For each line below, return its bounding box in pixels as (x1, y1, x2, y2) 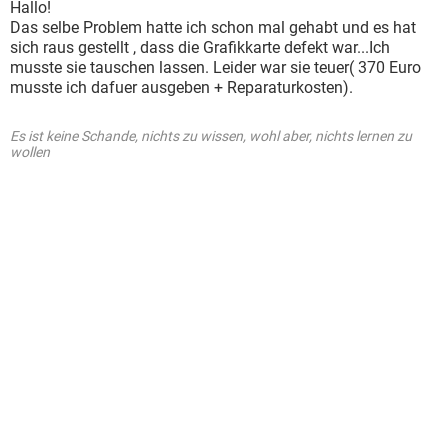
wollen (10, 144, 50, 160)
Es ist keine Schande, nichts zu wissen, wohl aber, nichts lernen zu (10, 128, 412, 144)
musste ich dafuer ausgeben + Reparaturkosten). (10, 78, 353, 97)
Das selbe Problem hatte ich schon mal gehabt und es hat (10, 18, 416, 37)
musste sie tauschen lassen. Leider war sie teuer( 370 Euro (10, 58, 421, 77)
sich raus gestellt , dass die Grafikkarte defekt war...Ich (10, 38, 390, 57)
